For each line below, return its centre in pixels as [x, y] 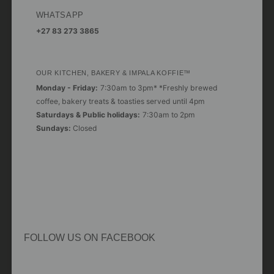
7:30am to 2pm [168, 115]
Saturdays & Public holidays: [88, 115]
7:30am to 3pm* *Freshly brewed [159, 88]
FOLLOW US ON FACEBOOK [89, 237]
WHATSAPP [60, 15]
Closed [85, 128]
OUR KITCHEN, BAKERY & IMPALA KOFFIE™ [113, 73]
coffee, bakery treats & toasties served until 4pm [120, 102]
